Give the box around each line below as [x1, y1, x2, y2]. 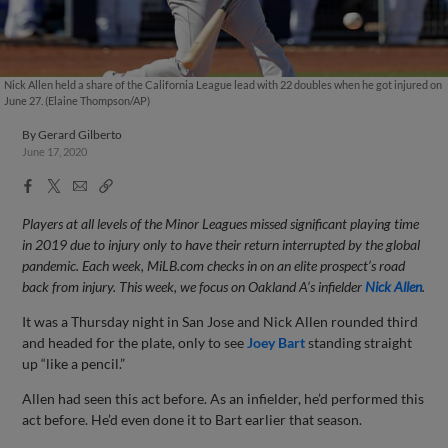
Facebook [20, 176, 84, 192]
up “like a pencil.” [22, 354, 126, 372]
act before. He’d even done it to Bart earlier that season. [22, 410, 363, 428]
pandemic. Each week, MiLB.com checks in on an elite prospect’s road [22, 256, 406, 274]
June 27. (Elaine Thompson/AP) [3, 94, 150, 107]
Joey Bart [247, 333, 306, 351]
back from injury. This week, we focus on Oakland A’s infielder [22, 277, 366, 295]
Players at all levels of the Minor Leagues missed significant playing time [22, 214, 420, 232]
